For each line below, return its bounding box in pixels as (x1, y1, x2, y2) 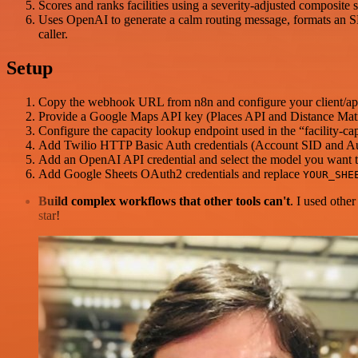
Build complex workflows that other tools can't (38, 194, 290, 209)
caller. (38, 27, 68, 42)
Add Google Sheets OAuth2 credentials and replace (38, 167, 303, 181)
